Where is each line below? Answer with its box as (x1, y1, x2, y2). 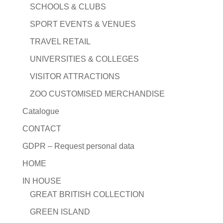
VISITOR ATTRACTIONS (29, 72, 120, 81)
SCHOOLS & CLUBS (29, 2, 106, 11)
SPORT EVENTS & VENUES (29, 20, 136, 28)
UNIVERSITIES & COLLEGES (29, 55, 139, 63)
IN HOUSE (22, 177, 61, 185)
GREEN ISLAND (29, 208, 90, 216)
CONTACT (22, 124, 61, 133)
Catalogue (22, 107, 59, 115)
